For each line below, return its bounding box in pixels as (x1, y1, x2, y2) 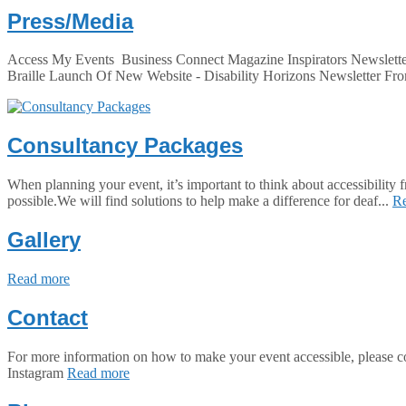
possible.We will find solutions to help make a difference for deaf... (7, 193, 392, 209)
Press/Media (7, 8, 133, 34)
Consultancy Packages (7, 133, 243, 159)
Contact (7, 304, 88, 330)
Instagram (7, 364, 67, 381)
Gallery (7, 227, 81, 253)
